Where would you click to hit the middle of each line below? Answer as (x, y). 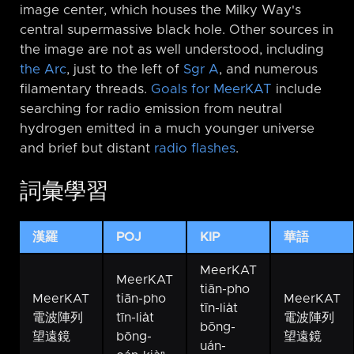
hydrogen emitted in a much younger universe (167, 128)
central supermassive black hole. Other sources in (177, 30)
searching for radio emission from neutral (151, 109)
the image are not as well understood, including (172, 49)
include (297, 89)
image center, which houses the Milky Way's (160, 10)
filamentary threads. (85, 89)
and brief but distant (87, 148)
